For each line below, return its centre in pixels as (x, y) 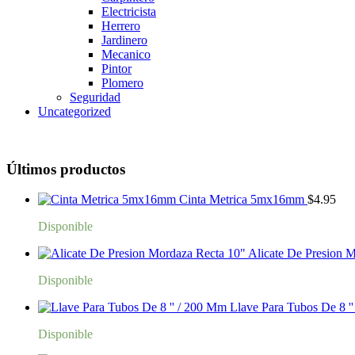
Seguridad (95, 97)
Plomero (122, 82)
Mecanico (126, 54)
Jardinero (124, 40)
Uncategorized (74, 111)
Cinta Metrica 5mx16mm (242, 200)
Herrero (121, 25)
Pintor (116, 68)
